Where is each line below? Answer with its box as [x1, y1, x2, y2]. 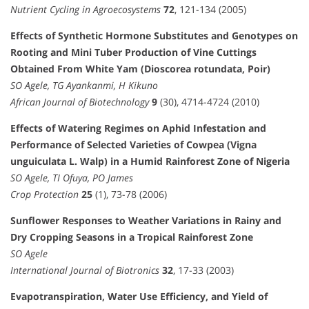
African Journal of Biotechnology [10, 95, 149, 109]
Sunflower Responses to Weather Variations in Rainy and [10, 214, 281, 228]
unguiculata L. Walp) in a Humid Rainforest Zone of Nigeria [10, 154, 290, 168]
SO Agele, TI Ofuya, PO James [10, 171, 133, 185]
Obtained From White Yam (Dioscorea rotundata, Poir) [10, 62, 270, 76]
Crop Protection [10, 188, 79, 201]
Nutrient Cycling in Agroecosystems [10, 3, 161, 17]
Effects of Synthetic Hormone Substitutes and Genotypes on [10, 29, 298, 43]
